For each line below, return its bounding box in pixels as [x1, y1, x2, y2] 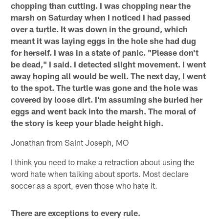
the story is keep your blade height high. [11, 118, 164, 128]
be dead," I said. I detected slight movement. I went [11, 59, 206, 69]
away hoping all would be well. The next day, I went [11, 71, 206, 81]
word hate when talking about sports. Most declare [11, 169, 189, 179]
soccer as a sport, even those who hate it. [11, 180, 158, 191]
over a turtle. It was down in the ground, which [11, 24, 188, 34]
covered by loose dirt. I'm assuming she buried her [11, 94, 203, 105]
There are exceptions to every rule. [11, 208, 141, 218]
